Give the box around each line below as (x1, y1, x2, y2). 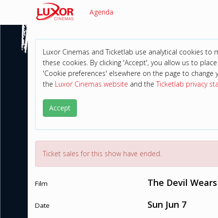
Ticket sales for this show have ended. (43, 149, 162, 158)
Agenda (90, 7, 113, 17)
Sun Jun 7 (147, 199, 186, 210)
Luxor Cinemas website (55, 79, 128, 89)
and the (128, 79, 156, 89)
